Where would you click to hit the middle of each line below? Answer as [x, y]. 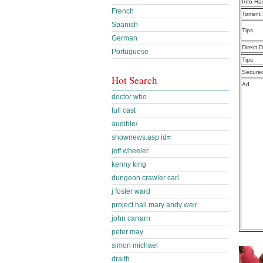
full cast [124, 110]
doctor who [129, 97]
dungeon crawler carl [145, 178]
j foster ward [131, 191]
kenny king [129, 164]
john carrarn [131, 218]
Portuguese [130, 52]
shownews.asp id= [141, 137]
